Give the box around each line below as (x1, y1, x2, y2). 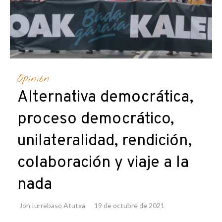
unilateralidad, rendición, (17, 131, 192, 152)
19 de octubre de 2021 (94, 201, 165, 210)
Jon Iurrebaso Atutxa (19, 201, 85, 210)
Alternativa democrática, (17, 88, 193, 108)
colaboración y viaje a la (17, 153, 189, 173)
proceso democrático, (17, 110, 174, 130)
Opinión (17, 72, 50, 86)
